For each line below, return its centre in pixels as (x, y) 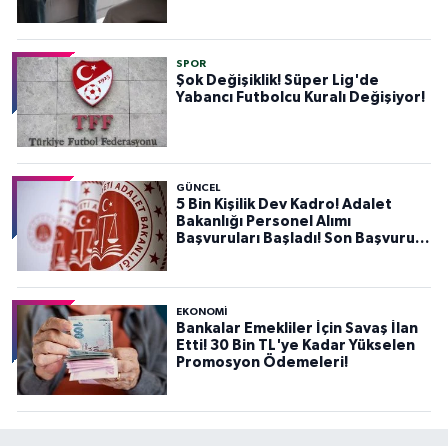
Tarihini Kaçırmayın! (246, 256)
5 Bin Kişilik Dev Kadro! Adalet (283, 205)
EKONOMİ (201, 312)
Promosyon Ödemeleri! (261, 363)
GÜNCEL (197, 188)
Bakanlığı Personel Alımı (263, 222)
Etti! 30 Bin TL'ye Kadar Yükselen (295, 346)
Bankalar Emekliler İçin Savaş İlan (296, 329)
